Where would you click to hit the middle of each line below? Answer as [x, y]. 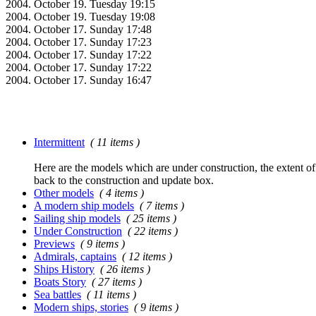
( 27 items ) [117, 281]
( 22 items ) [153, 231]
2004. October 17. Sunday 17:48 [79, 29]
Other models [64, 193]
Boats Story [60, 281]
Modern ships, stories [81, 307]
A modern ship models [84, 205]
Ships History [64, 269]
